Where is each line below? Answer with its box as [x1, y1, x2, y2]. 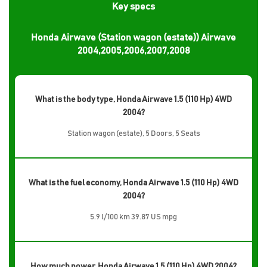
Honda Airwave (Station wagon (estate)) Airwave [31, 32, 236, 42]
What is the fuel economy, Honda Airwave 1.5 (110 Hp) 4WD [29, 178, 238, 187]
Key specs [112, 1, 155, 11]
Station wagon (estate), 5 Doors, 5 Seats [67, 129, 200, 138]
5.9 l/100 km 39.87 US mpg [90, 213, 177, 221]
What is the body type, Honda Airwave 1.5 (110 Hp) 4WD [35, 95, 232, 104]
